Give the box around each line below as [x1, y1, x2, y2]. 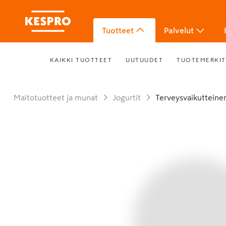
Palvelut [164, 26, 194, 34]
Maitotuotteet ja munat [21, 93, 98, 101]
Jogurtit [116, 93, 141, 101]
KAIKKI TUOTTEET [49, 56, 112, 63]
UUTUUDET [126, 56, 163, 63]
